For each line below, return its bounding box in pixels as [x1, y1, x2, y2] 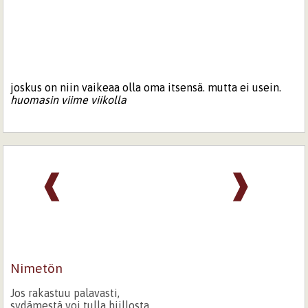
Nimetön [10, 260, 63, 276]
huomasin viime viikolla [10, 93, 127, 106]
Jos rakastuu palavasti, [10, 286, 120, 299]
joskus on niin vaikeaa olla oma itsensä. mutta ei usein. [10, 80, 282, 93]
